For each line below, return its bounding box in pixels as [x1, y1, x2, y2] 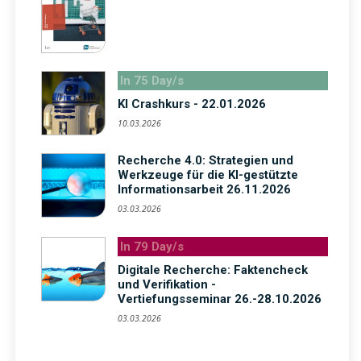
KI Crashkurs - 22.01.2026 [118, 97, 266, 112]
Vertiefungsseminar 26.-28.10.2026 [118, 292, 322, 307]
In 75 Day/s [120, 73, 184, 89]
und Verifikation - [118, 277, 216, 293]
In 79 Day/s [120, 239, 184, 255]
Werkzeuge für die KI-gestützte [118, 168, 298, 183]
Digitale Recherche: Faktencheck [118, 263, 308, 278]
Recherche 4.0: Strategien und [118, 153, 293, 168]
